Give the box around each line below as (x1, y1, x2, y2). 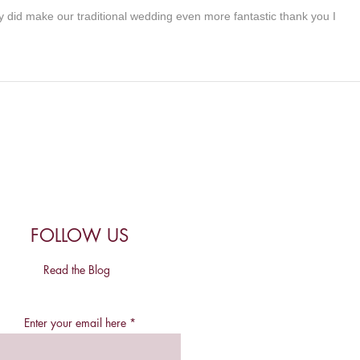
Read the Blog (43, 261, 110, 277)
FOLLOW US (31, 224, 129, 247)
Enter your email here (23, 315, 126, 331)
